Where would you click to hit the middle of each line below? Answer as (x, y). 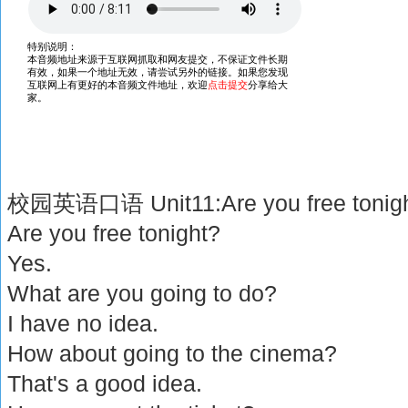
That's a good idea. (105, 383)
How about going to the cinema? (173, 353)
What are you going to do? (143, 293)
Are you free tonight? (114, 233)
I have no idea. (83, 323)
